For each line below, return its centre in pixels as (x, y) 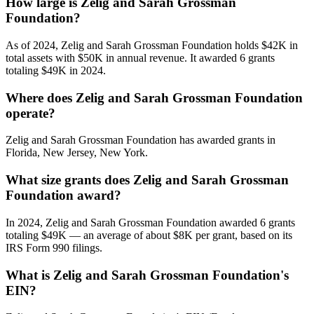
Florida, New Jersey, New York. (77, 153)
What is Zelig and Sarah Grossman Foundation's (147, 275)
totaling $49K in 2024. (56, 70)
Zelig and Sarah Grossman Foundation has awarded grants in (141, 140)
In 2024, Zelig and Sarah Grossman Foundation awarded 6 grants (150, 222)
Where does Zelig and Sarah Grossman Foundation (154, 97)
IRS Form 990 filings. (54, 247)
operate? (30, 113)
